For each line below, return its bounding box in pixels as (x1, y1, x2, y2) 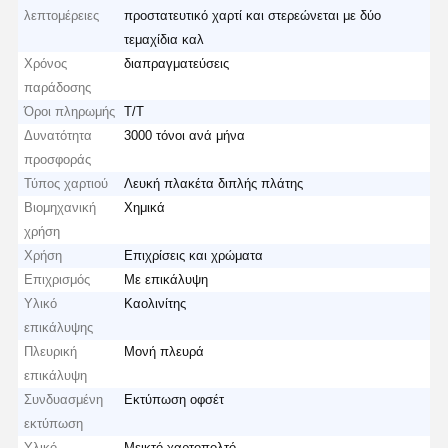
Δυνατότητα (24, 127, 93, 143)
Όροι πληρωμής (24, 103, 116, 119)
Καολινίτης (124, 295, 187, 311)
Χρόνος (24, 55, 68, 71)
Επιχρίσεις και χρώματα (124, 247, 264, 263)
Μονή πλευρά (124, 343, 205, 359)
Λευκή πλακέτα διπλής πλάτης (124, 175, 304, 191)
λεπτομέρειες (24, 7, 100, 23)
